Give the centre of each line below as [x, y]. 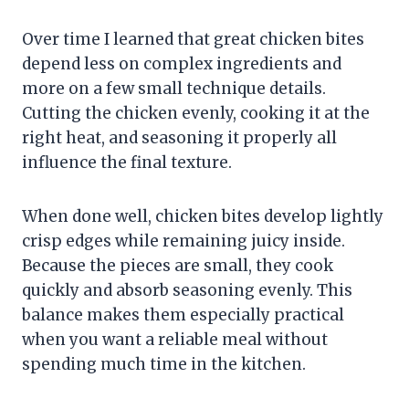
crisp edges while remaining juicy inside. [184, 241]
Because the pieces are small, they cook [178, 266]
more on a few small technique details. [174, 89]
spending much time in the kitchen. [164, 365]
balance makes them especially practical [183, 315]
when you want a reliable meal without [175, 340]
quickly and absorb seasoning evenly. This [187, 291]
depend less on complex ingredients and [182, 64]
